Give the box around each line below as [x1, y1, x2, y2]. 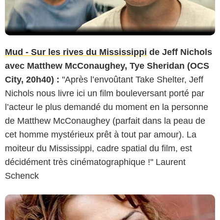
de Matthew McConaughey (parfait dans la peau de [5, 116, 205, 126]
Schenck [5, 171, 39, 181]
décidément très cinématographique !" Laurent [5, 157, 186, 167]
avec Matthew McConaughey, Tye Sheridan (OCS [5, 61, 209, 71]
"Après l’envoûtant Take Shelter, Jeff [59, 75, 203, 85]
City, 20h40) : [5, 75, 59, 85]
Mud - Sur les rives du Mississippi [5, 47, 147, 57]
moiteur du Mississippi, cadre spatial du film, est [5, 143, 192, 154]
